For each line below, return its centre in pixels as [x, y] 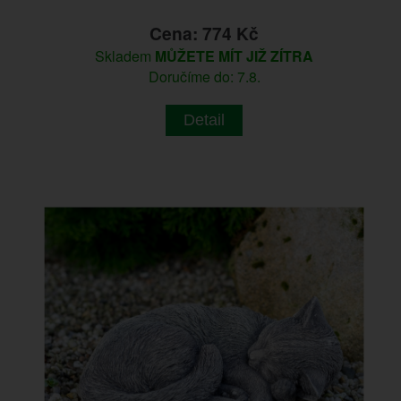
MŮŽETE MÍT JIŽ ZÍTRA [235, 55]
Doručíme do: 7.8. [204, 76]
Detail [205, 119]
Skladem [125, 55]
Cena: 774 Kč [205, 33]
